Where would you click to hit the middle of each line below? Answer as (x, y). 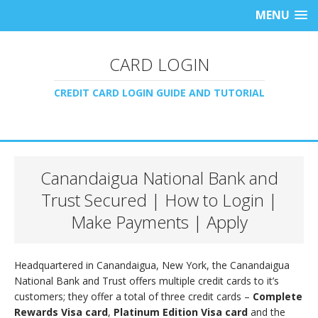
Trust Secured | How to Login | (159, 200)
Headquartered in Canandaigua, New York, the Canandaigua (152, 265)
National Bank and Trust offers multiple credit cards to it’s (147, 281)
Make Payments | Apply (159, 222)
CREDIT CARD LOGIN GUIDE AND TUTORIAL (159, 93)
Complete (278, 296)
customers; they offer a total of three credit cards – (133, 296)
